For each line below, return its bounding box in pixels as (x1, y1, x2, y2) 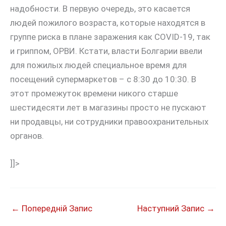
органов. (10, 131, 44, 141)
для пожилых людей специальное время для (10, 60, 187, 71)
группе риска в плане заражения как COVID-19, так (10, 32, 210, 42)
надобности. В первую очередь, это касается (10, 4, 190, 14)
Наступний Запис (137, 203, 206, 213)
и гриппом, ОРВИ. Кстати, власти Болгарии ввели (10, 46, 202, 56)
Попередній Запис (20, 203, 92, 213)
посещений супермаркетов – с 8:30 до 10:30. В (10, 74, 196, 85)
